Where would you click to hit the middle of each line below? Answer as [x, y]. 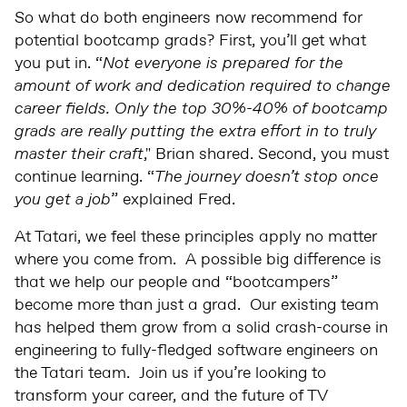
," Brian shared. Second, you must [266, 154]
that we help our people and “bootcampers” [176, 282]
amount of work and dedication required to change [203, 86]
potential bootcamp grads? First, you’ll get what [190, 40]
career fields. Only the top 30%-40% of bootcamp [201, 109]
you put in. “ [59, 63]
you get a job [63, 199]
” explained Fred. [173, 199]
